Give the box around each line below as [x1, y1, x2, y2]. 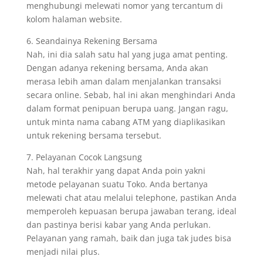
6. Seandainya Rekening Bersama [26, 35, 157, 46]
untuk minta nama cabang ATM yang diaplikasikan [26, 116, 225, 127]
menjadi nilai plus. [26, 246, 100, 257]
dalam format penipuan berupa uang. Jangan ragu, [26, 103, 228, 114]
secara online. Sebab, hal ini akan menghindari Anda [26, 89, 235, 100]
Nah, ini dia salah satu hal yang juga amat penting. [26, 49, 228, 60]
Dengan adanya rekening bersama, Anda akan [26, 62, 208, 73]
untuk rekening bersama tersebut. [26, 130, 161, 141]
